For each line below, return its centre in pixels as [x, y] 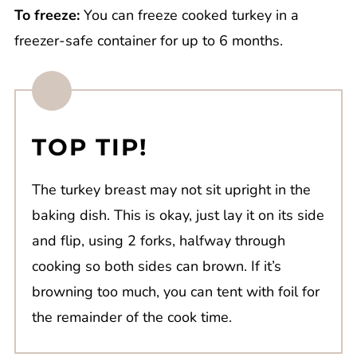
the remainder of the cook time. [131, 318]
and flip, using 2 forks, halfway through [158, 241]
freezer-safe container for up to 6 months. [148, 41]
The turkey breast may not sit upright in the [171, 190]
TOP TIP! [89, 147]
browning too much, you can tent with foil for [175, 292]
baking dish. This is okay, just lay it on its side [178, 216]
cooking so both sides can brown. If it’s [156, 267]
